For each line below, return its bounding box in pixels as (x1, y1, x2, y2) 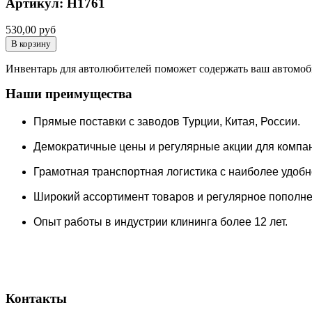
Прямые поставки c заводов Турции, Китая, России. (33, 116, 300, 128)
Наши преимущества (6, 86, 132, 102)
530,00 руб (6, 24, 56, 36)
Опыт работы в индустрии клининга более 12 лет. (33, 216, 288, 228)
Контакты (6, 290, 67, 306)
